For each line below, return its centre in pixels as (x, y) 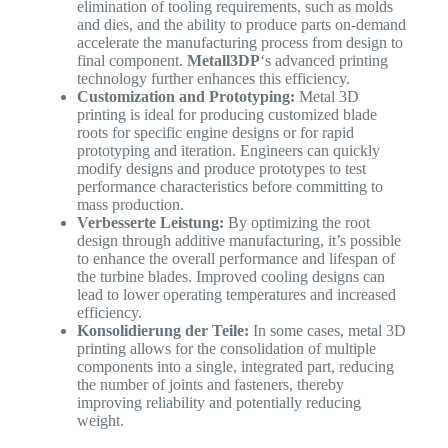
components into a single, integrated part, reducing (235, 367)
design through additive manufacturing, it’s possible (238, 241)
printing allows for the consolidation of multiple (226, 349)
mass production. (134, 205)
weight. (104, 421)
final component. (131, 61)
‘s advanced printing (323, 61)
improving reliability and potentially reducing (218, 403)
